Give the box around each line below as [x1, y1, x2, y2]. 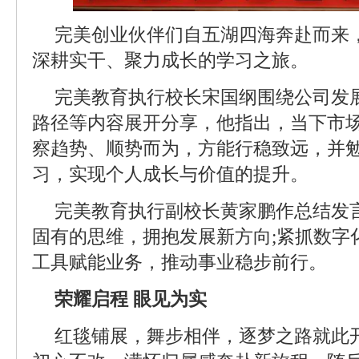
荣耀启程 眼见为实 [54, 289, 207, 309]
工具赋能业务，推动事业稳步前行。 [32, 252, 327, 272]
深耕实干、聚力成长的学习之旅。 [32, 50, 309, 71]
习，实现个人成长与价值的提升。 [32, 164, 309, 184]
